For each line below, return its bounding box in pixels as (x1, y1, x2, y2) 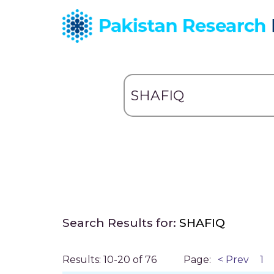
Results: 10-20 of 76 (62, 254, 157, 265)
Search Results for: (62, 216, 179, 230)
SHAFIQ (179, 216, 225, 230)
